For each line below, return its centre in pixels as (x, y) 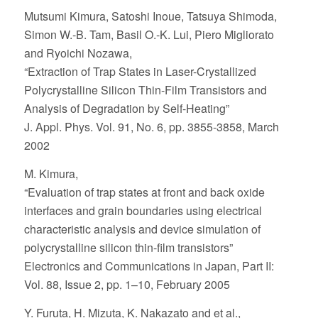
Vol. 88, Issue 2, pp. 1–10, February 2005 (127, 284)
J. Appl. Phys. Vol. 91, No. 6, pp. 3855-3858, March (151, 127)
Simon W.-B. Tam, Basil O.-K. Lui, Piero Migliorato (149, 35)
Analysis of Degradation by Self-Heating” (126, 109)
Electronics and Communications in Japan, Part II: (149, 266)
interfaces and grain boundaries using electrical (143, 210)
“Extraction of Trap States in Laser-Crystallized (140, 72)
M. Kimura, (51, 174)
